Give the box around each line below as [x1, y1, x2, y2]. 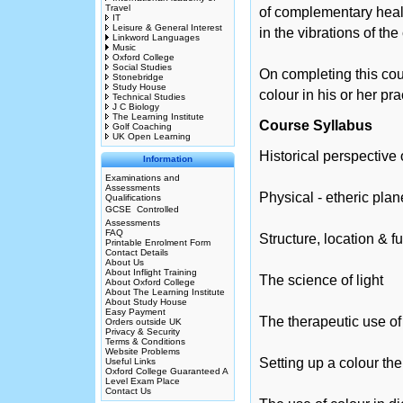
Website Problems [105, 346, 180, 356]
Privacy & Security [105, 327, 180, 336]
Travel [105, 3, 130, 13]
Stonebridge [112, 72, 164, 82]
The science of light [259, 273, 383, 288]
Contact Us [105, 386, 151, 396]
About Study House [105, 297, 187, 307]
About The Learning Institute [105, 287, 225, 297]
